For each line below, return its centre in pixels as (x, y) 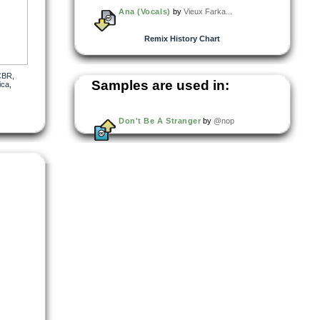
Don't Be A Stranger (160, 120)
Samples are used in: (160, 85)
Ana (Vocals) (145, 11)
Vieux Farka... (207, 11)
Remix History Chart (182, 38)
